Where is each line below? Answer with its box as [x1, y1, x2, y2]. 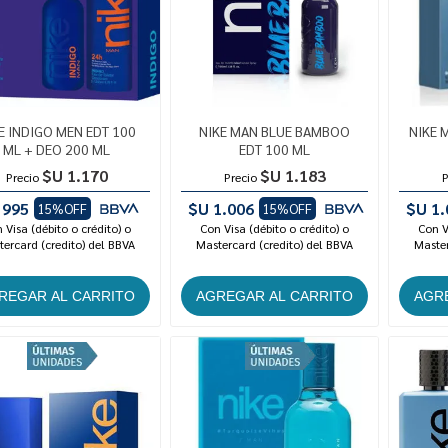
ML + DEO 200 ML [3, 140, 111, 159]
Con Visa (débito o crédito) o [200, 220, 350, 237]
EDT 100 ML [239, 140, 311, 159]
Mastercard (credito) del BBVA [196, 236, 354, 253]
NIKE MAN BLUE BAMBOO [199, 122, 351, 141]
